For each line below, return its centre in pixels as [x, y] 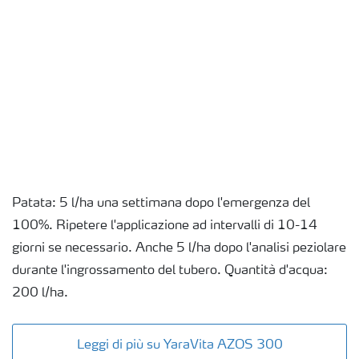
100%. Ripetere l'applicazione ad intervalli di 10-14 [165, 226]
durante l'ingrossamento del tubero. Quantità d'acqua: [170, 270]
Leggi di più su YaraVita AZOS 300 [179, 345]
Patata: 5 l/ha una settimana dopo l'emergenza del [161, 203]
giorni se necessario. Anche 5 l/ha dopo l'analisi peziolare [179, 248]
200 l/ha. [40, 293]
